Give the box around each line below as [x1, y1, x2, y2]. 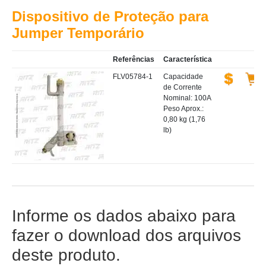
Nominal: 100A [163, 94, 211, 102]
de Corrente [163, 83, 202, 91]
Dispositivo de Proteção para [12, 8, 208, 24]
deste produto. [12, 246, 121, 264]
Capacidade [163, 72, 203, 81]
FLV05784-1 [113, 72, 153, 81]
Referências [113, 55, 154, 64]
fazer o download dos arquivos [12, 226, 241, 245]
